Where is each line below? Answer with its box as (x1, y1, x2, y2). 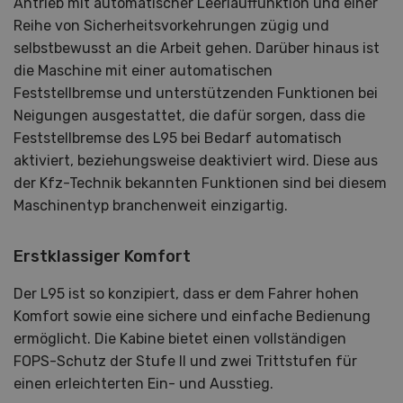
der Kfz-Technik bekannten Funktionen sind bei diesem (13, 175, 387, 192)
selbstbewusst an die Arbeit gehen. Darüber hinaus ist (13, 40, 380, 57)
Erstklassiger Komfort (13, 246, 191, 266)
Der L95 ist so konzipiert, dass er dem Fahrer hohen (13, 285, 359, 302)
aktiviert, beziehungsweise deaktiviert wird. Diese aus (13, 152, 378, 169)
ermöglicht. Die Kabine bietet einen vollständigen (13, 330, 346, 347)
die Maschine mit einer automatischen (13, 62, 273, 79)
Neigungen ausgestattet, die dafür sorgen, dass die (13, 107, 365, 124)
